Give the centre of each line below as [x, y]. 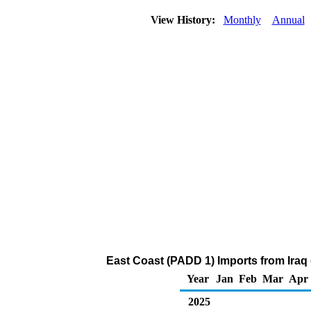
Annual [288, 20]
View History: [184, 20]
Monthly [242, 20]
